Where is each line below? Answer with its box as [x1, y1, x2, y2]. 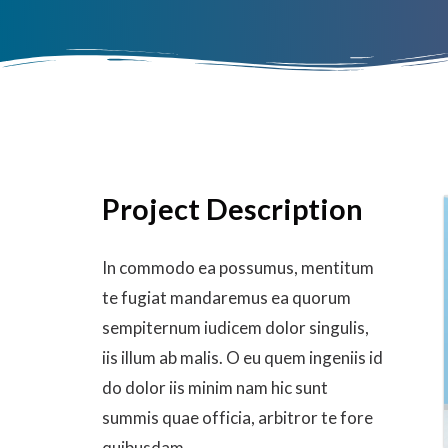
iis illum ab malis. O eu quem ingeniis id [102, 347, 383, 368]
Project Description [102, 191, 363, 226]
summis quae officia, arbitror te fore [102, 407, 373, 428]
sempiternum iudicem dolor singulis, [102, 317, 369, 338]
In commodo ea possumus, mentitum [102, 257, 374, 278]
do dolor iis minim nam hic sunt [102, 377, 328, 398]
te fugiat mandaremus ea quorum [102, 287, 351, 308]
